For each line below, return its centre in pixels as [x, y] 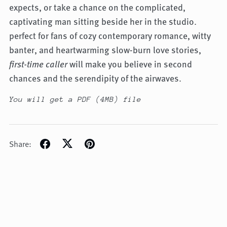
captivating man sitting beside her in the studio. [103, 22]
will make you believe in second [129, 64]
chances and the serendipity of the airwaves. [95, 78]
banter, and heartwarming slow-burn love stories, [105, 50]
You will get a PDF [52, 99]
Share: [20, 144]
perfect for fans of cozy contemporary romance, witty [110, 36]
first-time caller [38, 64]
